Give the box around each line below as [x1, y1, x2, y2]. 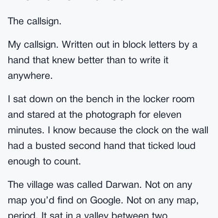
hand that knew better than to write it [8, 56, 168, 65]
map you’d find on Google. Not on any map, [8, 197, 199, 205]
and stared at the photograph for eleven [8, 111, 182, 120]
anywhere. [8, 72, 53, 81]
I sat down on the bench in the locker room [8, 95, 195, 104]
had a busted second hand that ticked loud [8, 142, 196, 151]
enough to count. [8, 158, 81, 166]
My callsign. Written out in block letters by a [8, 41, 198, 50]
